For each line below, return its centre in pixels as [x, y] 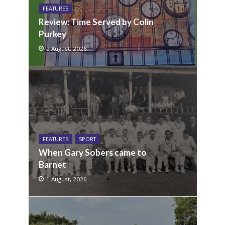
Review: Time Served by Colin [96, 22]
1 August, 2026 [66, 179]
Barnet [52, 164]
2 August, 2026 [66, 48]
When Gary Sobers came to [92, 152]
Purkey [52, 34]
